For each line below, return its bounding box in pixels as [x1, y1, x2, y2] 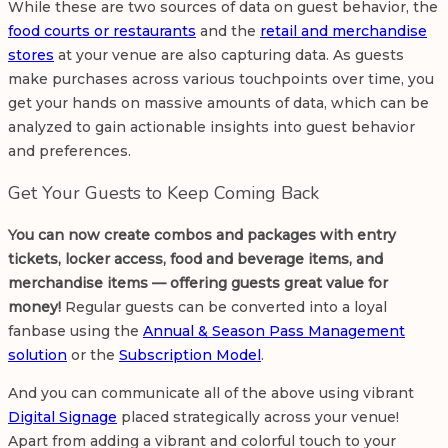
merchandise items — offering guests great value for [8, 274, 388, 293]
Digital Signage [8, 408, 117, 427]
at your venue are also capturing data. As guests [54, 46, 404, 65]
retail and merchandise [260, 22, 427, 41]
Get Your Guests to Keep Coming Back [8, 181, 319, 206]
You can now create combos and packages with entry [8, 226, 396, 245]
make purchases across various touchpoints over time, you [8, 70, 434, 89]
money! [8, 298, 65, 317]
